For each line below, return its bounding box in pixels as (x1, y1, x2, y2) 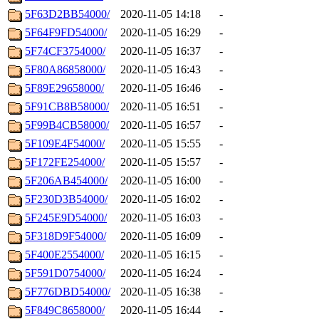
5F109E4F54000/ (25, 137, 105, 150)
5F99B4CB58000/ (25, 119, 109, 132)
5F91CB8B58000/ (25, 100, 109, 113)
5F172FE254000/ (25, 156, 105, 169)
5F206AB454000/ (25, 174, 108, 187)
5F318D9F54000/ (25, 230, 106, 243)
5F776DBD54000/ (25, 286, 110, 298)
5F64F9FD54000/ (25, 26, 107, 39)
